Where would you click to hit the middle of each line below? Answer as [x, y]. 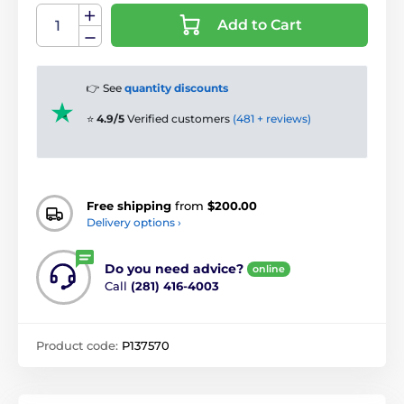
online [269, 269]
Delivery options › [134, 222]
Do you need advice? [174, 269]
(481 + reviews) [272, 119]
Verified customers [180, 119]
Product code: [79, 346]
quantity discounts [176, 88]
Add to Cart [276, 25]
